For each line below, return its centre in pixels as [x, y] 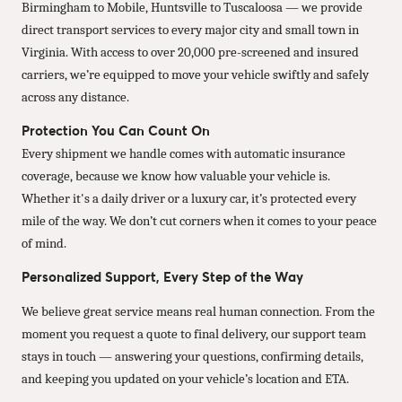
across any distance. [75, 97]
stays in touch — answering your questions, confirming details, [192, 357]
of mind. [44, 244]
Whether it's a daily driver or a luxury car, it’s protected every [189, 199]
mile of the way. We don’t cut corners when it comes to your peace [199, 221]
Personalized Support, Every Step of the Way [162, 277]
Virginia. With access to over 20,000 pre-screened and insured [190, 52]
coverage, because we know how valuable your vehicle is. [176, 176]
